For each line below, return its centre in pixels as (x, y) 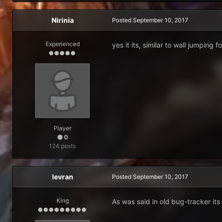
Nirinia (62, 20)
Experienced (62, 44)
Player (62, 128)
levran (62, 177)
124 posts (62, 146)
